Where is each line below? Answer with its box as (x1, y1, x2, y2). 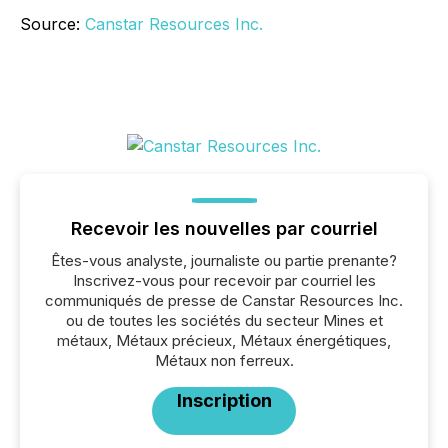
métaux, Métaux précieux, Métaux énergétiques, (57, 331, 391, 350)
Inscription (176, 390, 272, 411)
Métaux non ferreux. (154, 351, 294, 370)
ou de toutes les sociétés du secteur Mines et (65, 311, 383, 330)
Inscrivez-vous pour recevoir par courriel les (72, 271, 376, 290)
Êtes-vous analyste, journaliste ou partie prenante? (51, 251, 397, 270)
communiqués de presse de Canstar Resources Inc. (45, 291, 403, 310)
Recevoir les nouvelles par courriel (70, 218, 378, 239)
